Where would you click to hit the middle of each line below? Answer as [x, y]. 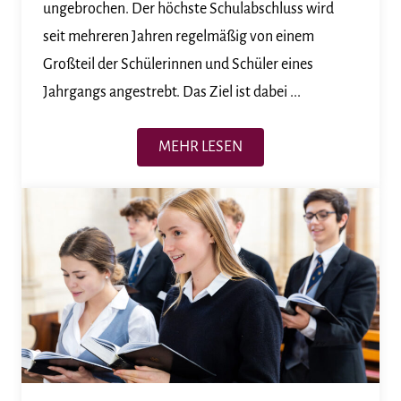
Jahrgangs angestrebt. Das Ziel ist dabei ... [172, 92]
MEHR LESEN [200, 146]
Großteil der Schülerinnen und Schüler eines [178, 64]
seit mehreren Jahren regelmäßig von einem [179, 36]
